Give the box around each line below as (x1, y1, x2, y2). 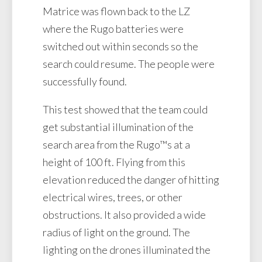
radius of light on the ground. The (43, 226, 190, 239)
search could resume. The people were (43, 57, 215, 71)
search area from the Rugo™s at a (43, 138, 190, 151)
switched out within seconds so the (43, 40, 198, 53)
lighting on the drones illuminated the (43, 243, 211, 257)
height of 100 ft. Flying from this (43, 156, 185, 169)
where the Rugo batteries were (43, 22, 184, 36)
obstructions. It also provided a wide (43, 208, 206, 222)
